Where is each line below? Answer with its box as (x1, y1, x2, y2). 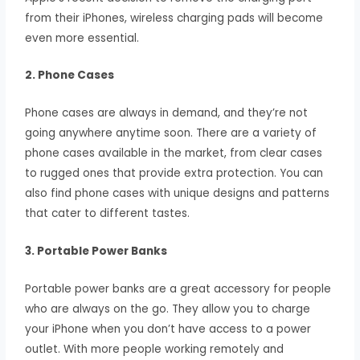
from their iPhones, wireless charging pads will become (25, 10, 324, 26)
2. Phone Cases (25, 67, 115, 84)
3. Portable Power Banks (25, 243, 168, 260)
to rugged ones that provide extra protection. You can (25, 166, 324, 182)
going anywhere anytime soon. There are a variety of (25, 125, 317, 141)
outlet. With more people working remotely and (25, 342, 284, 358)
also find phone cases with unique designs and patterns (25, 186, 330, 202)
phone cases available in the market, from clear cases (25, 145, 323, 162)
